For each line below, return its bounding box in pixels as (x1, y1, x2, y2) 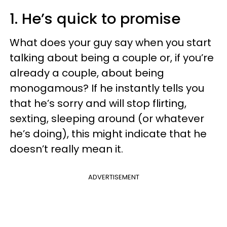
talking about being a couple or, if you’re (10, 50, 214, 65)
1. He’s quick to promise (10, 8, 180, 29)
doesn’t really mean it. (10, 141, 123, 156)
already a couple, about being (10, 65, 164, 80)
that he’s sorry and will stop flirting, (10, 96, 186, 110)
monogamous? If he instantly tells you (10, 81, 204, 95)
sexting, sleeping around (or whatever (10, 111, 204, 126)
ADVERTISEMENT (88, 172, 139, 182)
